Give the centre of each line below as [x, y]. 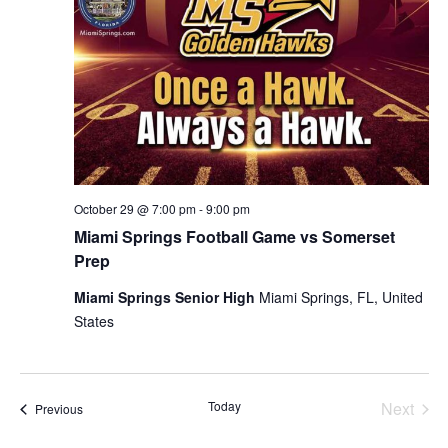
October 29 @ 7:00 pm [134, 209]
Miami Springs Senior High [166, 297]
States [93, 321]
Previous [58, 409]
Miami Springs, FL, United [340, 297]
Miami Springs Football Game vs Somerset [234, 237]
